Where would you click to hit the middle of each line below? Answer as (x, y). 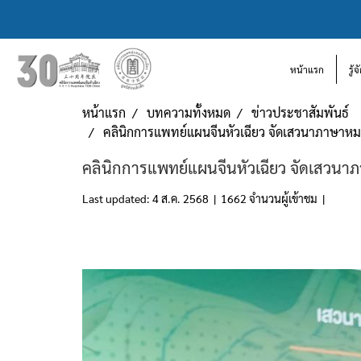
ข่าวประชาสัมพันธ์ (300, 112)
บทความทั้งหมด (189, 112)
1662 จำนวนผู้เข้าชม (269, 198)
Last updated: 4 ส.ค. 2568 (145, 198)
